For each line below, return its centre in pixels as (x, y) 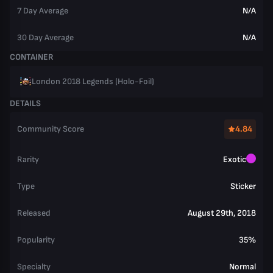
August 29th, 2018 (222, 213)
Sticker (243, 186)
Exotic (235, 159)
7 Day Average (43, 11)
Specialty (34, 267)
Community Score (51, 129)
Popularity (36, 240)
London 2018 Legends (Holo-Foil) (93, 81)
